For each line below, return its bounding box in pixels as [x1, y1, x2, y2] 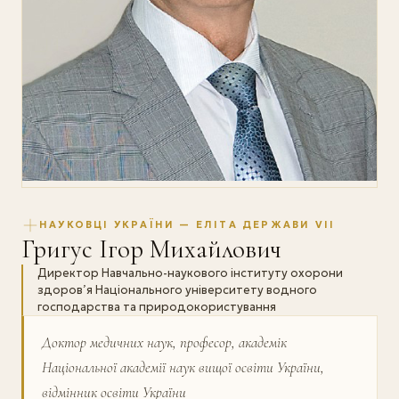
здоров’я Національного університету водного [37, 281, 317, 297]
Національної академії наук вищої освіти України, [42, 357, 324, 377]
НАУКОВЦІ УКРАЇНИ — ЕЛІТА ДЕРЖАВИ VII [39, 218, 336, 232]
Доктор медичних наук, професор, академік [42, 332, 287, 352]
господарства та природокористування [37, 298, 276, 314]
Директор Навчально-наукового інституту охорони [37, 265, 343, 281]
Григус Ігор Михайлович [21, 232, 281, 265]
